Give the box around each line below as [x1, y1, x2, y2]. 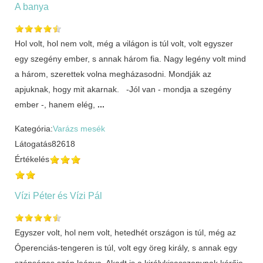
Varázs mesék [53, 123, 105, 133]
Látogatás [15, 139, 52, 149]
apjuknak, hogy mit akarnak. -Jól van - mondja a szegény [15, 84, 231, 94]
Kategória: [15, 123, 53, 133]
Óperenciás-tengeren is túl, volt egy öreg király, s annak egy [15, 242, 237, 252]
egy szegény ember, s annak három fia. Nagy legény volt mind [15, 53, 246, 63]
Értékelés [15, 154, 49, 164]
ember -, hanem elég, [15, 99, 97, 109]
